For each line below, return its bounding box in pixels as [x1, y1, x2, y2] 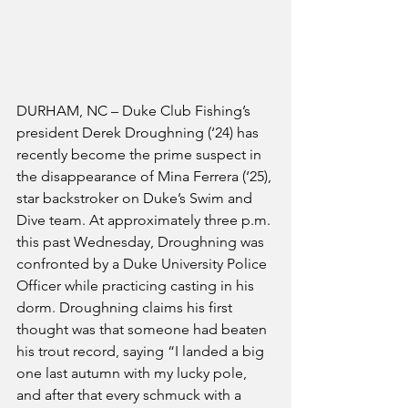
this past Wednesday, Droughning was [16, 232, 268, 250]
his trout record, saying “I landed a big [16, 342, 268, 360]
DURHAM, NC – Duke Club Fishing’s [16, 101, 254, 119]
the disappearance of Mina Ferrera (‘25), [16, 167, 275, 185]
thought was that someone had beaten [16, 320, 270, 338]
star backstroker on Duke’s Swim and [16, 189, 256, 207]
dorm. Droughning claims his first [16, 298, 236, 316]
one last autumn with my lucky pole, [16, 363, 250, 382]
